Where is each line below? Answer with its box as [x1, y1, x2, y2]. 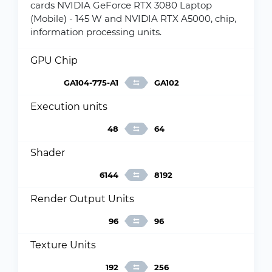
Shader [30, 147, 65, 158]
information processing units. [30, 26, 161, 38]
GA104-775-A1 [63, 78, 118, 87]
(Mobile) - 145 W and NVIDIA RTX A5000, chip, [30, 13, 236, 24]
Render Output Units [30, 193, 134, 205]
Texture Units [30, 239, 96, 251]
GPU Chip [30, 55, 78, 66]
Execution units [30, 101, 107, 112]
